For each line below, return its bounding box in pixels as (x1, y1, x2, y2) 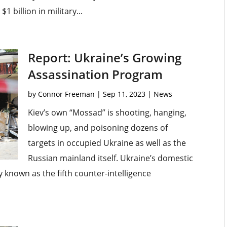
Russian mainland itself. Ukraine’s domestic (27, 153, 193, 164)
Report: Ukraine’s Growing (27, 49, 181, 66)
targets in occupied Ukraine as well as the (27, 137, 186, 149)
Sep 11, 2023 (102, 89, 145, 99)
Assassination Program (27, 66, 163, 83)
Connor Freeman (37, 89, 95, 99)
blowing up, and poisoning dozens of (27, 122, 168, 134)
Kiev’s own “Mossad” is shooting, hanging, (27, 107, 186, 119)
